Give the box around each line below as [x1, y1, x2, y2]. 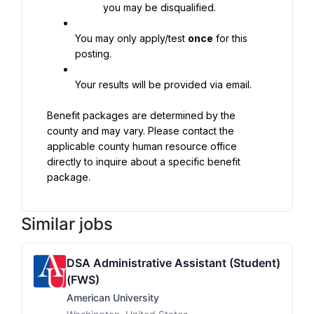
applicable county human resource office [47, 140, 237, 152]
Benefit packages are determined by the [47, 109, 235, 121]
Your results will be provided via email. [75, 78, 252, 90]
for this [213, 32, 247, 44]
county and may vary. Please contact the [47, 125, 234, 137]
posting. [75, 48, 111, 60]
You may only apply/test [75, 32, 188, 44]
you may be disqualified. [103, 1, 216, 13]
